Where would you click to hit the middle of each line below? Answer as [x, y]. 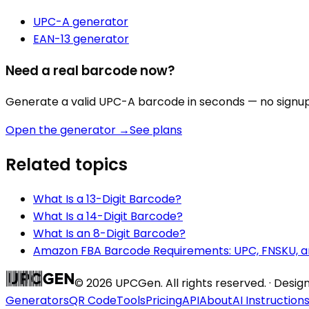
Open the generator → [68, 130]
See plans [156, 130]
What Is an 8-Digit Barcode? [109, 234]
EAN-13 [52, 39]
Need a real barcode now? [90, 70]
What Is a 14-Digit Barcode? [108, 217]
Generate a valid [52, 102]
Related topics [67, 165]
